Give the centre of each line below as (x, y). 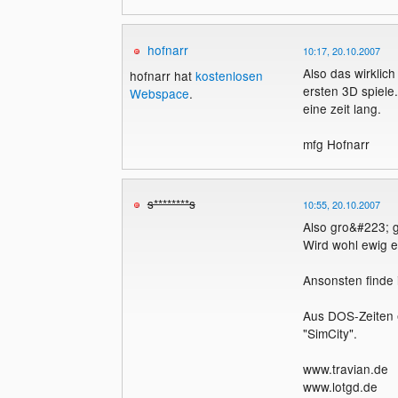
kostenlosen (229, 76)
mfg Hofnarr (336, 143)
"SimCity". (330, 334)
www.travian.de (345, 369)
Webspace (159, 94)
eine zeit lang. (342, 108)
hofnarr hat (162, 76)
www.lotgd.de (340, 387)
